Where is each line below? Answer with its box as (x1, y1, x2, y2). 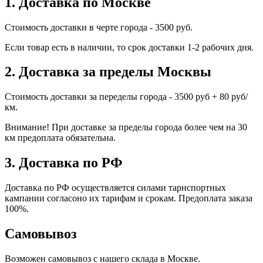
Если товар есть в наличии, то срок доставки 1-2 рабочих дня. (5, 42, 254, 52)
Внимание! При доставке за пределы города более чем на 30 (5, 122, 247, 133)
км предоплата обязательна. (5, 133, 116, 143)
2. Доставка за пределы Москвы (5, 64, 211, 80)
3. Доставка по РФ (5, 155, 123, 171)
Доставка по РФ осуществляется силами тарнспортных (5, 183, 226, 193)
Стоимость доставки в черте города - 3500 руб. (5, 22, 193, 32)
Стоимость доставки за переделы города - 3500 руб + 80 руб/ (5, 92, 248, 102)
